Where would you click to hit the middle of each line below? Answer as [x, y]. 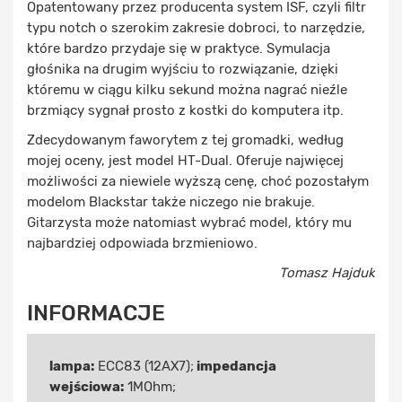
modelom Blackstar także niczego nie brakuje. [171, 201]
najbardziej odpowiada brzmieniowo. [142, 243]
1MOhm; [150, 386]
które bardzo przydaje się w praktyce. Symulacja [179, 48]
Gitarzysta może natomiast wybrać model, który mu [189, 222]
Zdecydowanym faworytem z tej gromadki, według [185, 140]
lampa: [72, 366]
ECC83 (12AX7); [144, 366]
